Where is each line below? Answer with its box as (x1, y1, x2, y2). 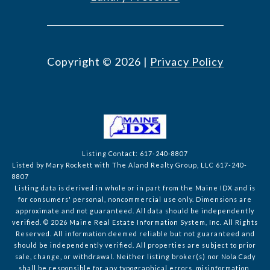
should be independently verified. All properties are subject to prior (14, 241, 256, 250)
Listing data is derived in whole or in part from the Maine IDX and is (14, 184, 256, 192)
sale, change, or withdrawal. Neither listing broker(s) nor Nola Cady (14, 253, 256, 261)
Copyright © (46, 55, 112, 69)
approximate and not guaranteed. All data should (16, 207, 190, 215)
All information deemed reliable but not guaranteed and (53, 230, 255, 238)
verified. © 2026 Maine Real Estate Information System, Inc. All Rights (12, 218, 258, 227)
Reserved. (15, 230, 54, 238)
